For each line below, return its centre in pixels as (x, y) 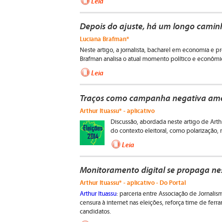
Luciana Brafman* (105, 39)
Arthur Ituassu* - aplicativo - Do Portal (133, 183)
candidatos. (95, 212)
